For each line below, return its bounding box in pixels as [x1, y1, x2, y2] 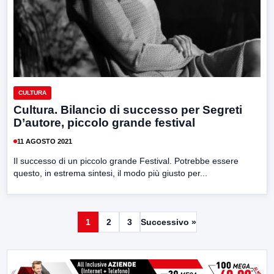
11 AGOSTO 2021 [17, 137, 72, 145]
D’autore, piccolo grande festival [13, 116, 195, 130]
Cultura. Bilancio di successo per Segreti [13, 103, 242, 117]
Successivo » [140, 217, 196, 228]
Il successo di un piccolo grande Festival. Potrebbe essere [13, 156, 239, 166]
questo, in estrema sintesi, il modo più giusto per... [13, 168, 207, 179]
